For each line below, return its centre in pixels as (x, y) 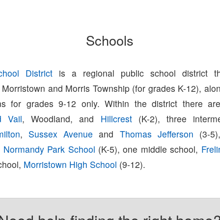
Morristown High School (70, 164)
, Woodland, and (61, 118)
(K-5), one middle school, (148, 149)
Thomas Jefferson (156, 134)
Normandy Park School (49, 149)
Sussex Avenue (61, 134)
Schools (110, 40)
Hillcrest (116, 118)
